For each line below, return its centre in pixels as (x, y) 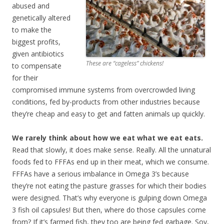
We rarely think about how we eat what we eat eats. (107, 137)
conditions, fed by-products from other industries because (106, 101)
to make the (32, 29)
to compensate (37, 65)
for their (25, 77)
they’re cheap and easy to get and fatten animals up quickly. (108, 113)
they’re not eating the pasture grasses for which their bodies (109, 185)
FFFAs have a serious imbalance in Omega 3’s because (100, 173)
